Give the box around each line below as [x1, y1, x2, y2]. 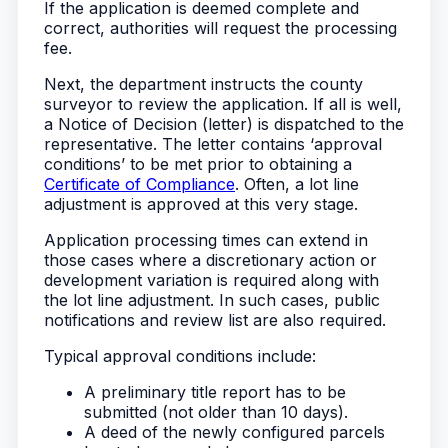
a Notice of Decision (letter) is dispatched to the [44, 114, 404, 134]
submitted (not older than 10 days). [84, 402, 348, 422]
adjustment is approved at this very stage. [44, 194, 363, 214]
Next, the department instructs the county [44, 74, 363, 94]
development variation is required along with [44, 270, 379, 290]
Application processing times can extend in [44, 230, 368, 250]
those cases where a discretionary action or [44, 250, 377, 270]
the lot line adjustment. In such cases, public [44, 290, 380, 310]
